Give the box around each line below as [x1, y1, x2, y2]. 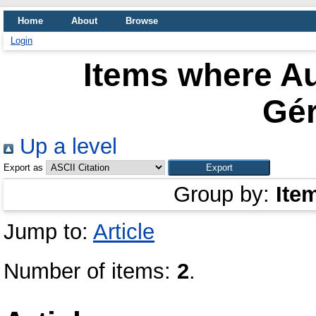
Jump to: [4, 219, 93, 244]
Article [93, 219, 154, 244]
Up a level [13, 134, 117, 159]
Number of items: [4, 259, 177, 284]
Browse [126, 16, 158, 26]
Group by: [174, 182, 276, 207]
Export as [4, 162, 43, 173]
